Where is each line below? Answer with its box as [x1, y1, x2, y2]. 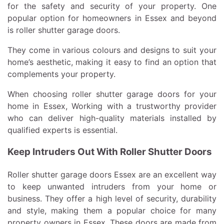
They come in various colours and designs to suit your [7, 44, 216, 55]
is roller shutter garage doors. [7, 24, 120, 35]
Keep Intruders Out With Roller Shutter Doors [7, 146, 212, 158]
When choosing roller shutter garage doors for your [7, 88, 216, 99]
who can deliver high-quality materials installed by [7, 112, 216, 123]
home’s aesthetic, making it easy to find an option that [7, 56, 216, 67]
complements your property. [7, 68, 115, 79]
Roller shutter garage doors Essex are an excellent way [7, 169, 216, 179]
